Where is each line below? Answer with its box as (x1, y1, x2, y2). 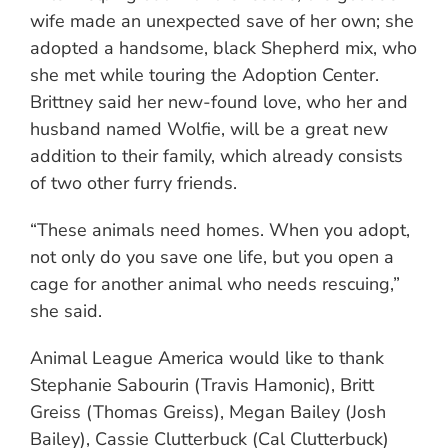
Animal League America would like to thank (30, 346, 384, 371)
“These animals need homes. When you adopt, (30, 218, 410, 243)
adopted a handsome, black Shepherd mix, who (30, 36, 417, 61)
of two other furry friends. (30, 171, 237, 196)
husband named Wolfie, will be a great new (30, 117, 388, 142)
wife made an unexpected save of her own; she (30, 9, 414, 34)
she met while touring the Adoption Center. (30, 63, 379, 88)
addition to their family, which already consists (30, 144, 403, 169)
